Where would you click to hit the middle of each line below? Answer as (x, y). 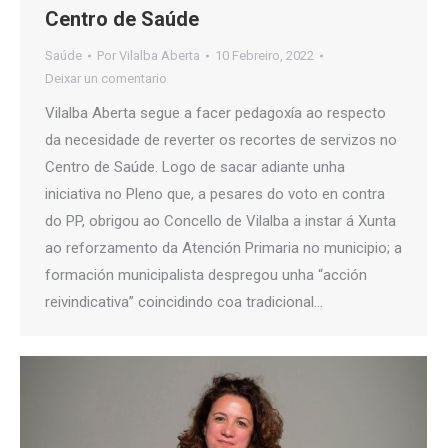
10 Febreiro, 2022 (264, 56)
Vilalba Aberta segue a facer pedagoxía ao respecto (215, 113)
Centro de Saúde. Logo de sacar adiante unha (195, 167)
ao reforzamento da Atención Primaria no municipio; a (223, 248)
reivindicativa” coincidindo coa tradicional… (184, 302)
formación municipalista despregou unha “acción (206, 275)
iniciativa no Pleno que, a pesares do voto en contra (215, 194)
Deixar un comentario (106, 79)
